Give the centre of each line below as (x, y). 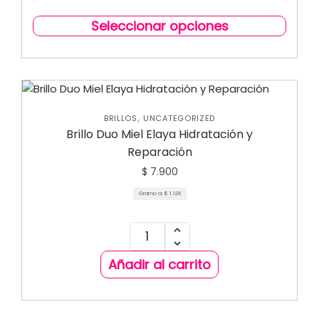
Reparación (159, 152)
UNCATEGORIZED (179, 118)
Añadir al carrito (159, 265)
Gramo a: (151, 193)
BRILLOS (120, 118)
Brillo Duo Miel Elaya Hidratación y (159, 134)
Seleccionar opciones (159, 26)
